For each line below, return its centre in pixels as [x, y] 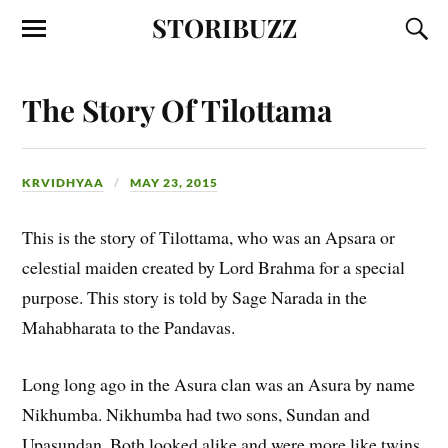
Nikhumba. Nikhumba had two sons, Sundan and [196, 413]
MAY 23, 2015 [174, 182]
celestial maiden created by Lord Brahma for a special [214, 266]
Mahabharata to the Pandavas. [129, 326]
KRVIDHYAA [63, 182]
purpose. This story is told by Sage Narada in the [195, 296]
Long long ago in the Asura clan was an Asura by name [219, 383]
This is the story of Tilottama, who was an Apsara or [209, 236]
